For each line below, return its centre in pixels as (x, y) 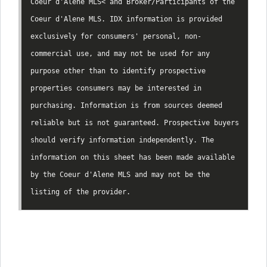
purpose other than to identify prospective (118, 71)
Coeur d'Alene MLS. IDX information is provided (126, 19)
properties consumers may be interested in (116, 88)
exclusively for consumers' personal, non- (116, 36)
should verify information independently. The (122, 140)
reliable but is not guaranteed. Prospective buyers (135, 122)
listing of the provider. (80, 192)
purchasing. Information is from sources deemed (126, 105)
